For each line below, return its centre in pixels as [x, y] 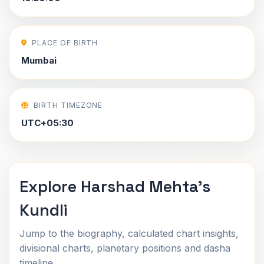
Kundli [43, 210]
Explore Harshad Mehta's [115, 187]
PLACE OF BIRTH [65, 43]
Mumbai [39, 60]
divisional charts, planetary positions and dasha [125, 248]
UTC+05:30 [47, 123]
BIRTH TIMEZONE [68, 105]
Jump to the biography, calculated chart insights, [129, 233]
